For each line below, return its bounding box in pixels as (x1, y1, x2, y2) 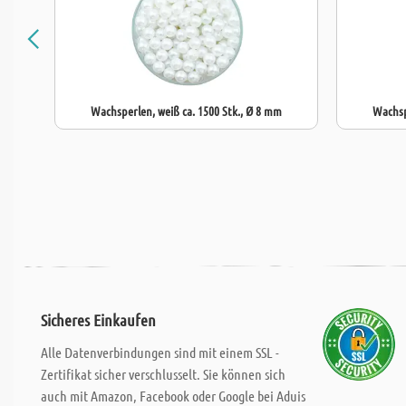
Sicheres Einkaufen (41, 310, 156, 330)
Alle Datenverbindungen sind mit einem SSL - (41, 343, 279, 361)
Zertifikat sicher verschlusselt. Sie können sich (41, 365, 285, 382)
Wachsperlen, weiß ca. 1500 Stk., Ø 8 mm (91, 102, 282, 119)
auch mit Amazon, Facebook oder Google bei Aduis (41, 387, 305, 404)
